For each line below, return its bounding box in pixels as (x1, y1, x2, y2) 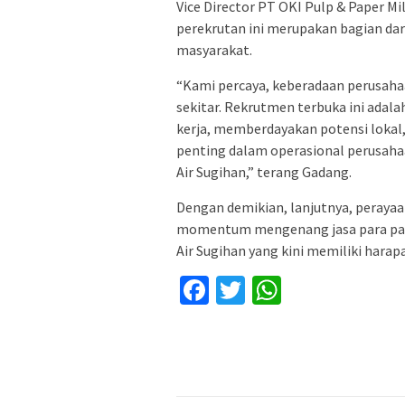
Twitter (245, 272, 332, 309)
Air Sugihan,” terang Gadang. (176, 163, 352, 182)
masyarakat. (176, 41, 252, 60)
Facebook (209, 272, 325, 309)
